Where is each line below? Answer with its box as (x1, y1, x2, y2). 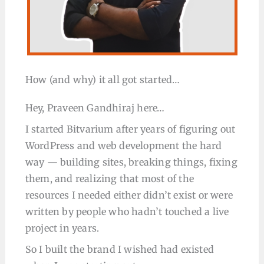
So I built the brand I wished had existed (25, 243, 214, 255)
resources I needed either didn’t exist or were (25, 189, 233, 201)
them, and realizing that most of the (25, 173, 194, 184)
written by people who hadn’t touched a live (25, 206, 229, 217)
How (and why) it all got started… (25, 74, 180, 85)
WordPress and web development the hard (25, 140, 222, 151)
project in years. (25, 222, 100, 234)
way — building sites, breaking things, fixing (25, 156, 237, 168)
